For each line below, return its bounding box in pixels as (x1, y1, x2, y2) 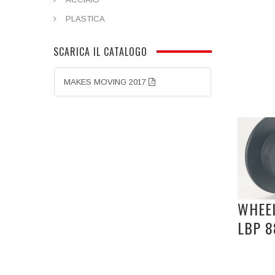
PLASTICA (66, 14, 105, 23)
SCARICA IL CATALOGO (53, 44, 147, 59)
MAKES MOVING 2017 (64, 77, 149, 87)
